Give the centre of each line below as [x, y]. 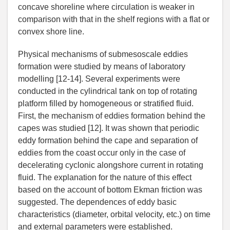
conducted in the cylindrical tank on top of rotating [108, 91]
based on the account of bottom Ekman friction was [110, 190]
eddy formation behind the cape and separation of [108, 141]
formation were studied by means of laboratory [102, 67]
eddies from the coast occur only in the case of [102, 153]
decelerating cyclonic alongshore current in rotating [111, 165]
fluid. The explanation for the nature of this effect [105, 178]
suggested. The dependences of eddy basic [97, 202]
